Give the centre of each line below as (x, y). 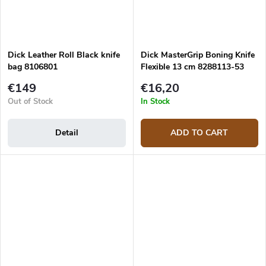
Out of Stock (30, 102)
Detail (66, 133)
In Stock (155, 102)
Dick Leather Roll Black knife (64, 55)
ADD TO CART (199, 133)
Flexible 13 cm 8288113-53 (192, 66)
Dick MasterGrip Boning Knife (197, 55)
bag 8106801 (33, 66)
